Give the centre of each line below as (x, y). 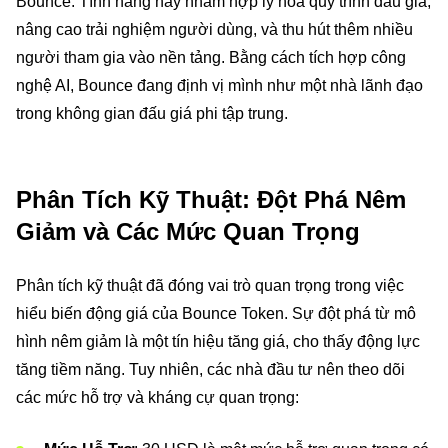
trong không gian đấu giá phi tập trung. (152, 113)
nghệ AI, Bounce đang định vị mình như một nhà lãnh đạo (219, 85)
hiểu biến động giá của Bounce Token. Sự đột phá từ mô (216, 313)
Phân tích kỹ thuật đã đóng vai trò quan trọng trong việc (210, 285)
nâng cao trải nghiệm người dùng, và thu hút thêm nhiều (214, 29)
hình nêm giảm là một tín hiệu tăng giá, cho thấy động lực (218, 341)
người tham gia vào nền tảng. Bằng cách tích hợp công (211, 57)
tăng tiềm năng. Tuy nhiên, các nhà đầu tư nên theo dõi (210, 369)
